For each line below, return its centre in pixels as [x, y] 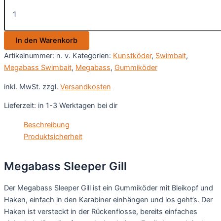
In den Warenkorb [47, 41]
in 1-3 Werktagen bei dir [78, 106]
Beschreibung [47, 125]
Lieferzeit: [21, 106]
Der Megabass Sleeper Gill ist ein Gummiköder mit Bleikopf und [109, 188]
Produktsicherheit [53, 136]
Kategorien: [93, 56]
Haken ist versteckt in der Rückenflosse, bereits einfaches [101, 211]
